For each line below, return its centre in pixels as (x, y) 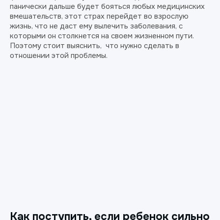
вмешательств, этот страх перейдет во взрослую (99, 16)
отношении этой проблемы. (59, 55)
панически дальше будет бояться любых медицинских (107, 6)
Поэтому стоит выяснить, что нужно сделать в (95, 46)
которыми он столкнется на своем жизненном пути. (102, 36)
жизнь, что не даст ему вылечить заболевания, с (96, 26)
